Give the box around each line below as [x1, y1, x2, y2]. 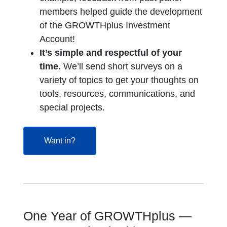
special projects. [40, 102, 105, 112]
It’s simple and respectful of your [40, 48, 182, 58]
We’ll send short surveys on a [61, 61, 183, 71]
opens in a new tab [75, 136, 143, 144]
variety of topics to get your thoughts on [40, 75, 199, 85]
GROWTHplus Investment [65, 20, 171, 30]
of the [40, 20, 65, 30]
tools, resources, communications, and [40, 89, 196, 99]
